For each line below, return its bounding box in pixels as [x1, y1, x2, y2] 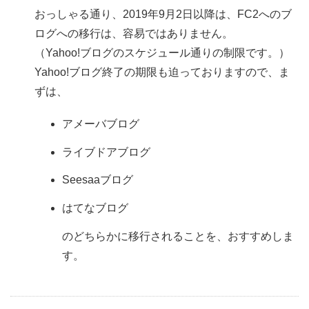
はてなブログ [62, 202, 128, 215]
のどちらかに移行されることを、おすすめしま [62, 230, 294, 243]
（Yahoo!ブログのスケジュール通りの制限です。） [34, 46, 290, 59]
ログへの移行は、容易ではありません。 [34, 27, 233, 39]
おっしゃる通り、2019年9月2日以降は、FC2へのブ [34, 8, 292, 20]
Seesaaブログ [62, 174, 133, 186]
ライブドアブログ [62, 146, 150, 158]
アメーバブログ [62, 117, 139, 130]
